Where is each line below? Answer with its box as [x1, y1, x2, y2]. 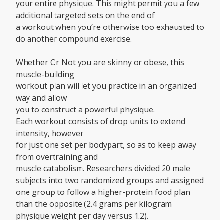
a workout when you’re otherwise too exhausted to [16, 22, 204, 33]
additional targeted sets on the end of [16, 10, 155, 21]
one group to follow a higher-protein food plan [16, 187, 190, 198]
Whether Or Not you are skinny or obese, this [16, 57, 184, 68]
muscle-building [16, 69, 74, 80]
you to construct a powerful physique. [16, 104, 155, 115]
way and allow [16, 92, 67, 104]
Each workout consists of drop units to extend [16, 116, 185, 127]
